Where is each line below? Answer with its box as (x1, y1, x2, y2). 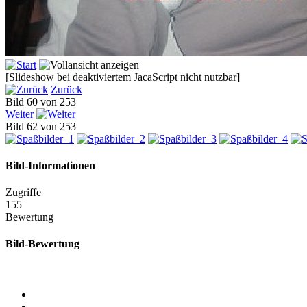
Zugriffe (5, 186, 41, 199)
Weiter (5, 108, 34, 120)
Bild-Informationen (5, 159, 95, 171)
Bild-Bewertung (5, 238, 79, 250)
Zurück (51, 83, 82, 95)
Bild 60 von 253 (5, 95, 82, 108)
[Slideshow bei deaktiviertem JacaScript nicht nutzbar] (5, 71, 240, 83)
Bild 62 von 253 (5, 120, 82, 132)
